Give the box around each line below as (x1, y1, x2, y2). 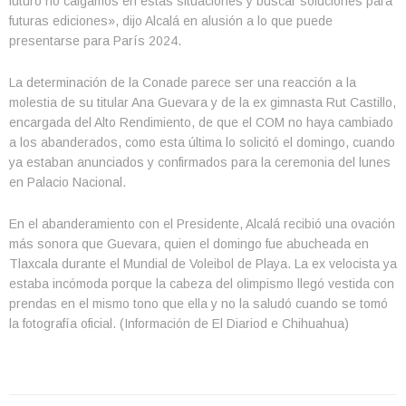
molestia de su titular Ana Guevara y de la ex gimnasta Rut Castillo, (9, 95, 396, 111)
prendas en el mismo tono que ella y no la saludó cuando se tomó (9, 296, 388, 312)
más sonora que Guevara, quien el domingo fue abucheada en (9, 237, 369, 252)
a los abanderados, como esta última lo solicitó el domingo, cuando (9, 135, 395, 150)
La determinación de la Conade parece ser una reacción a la (9, 75, 356, 91)
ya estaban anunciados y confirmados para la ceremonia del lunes (9, 155, 391, 170)
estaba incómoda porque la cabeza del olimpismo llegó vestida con (9, 276, 394, 292)
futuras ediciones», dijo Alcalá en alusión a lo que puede (9, 14, 333, 29)
